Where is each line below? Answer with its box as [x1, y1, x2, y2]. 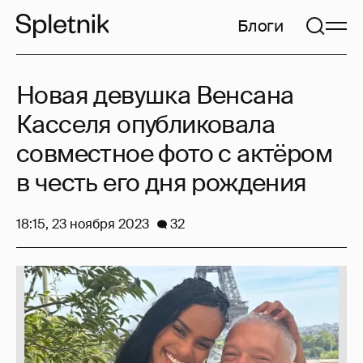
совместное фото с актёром [16, 138, 332, 169]
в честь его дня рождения [16, 167, 307, 199]
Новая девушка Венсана [16, 79, 294, 111]
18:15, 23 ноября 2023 [16, 216, 149, 233]
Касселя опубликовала [16, 109, 275, 140]
